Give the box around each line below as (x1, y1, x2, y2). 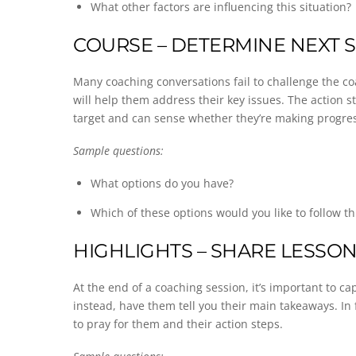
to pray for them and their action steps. (73, 316, 283, 332)
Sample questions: (73, 143, 167, 159)
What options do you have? (91, 176, 234, 192)
